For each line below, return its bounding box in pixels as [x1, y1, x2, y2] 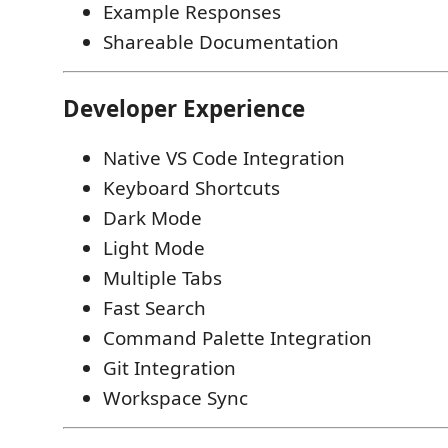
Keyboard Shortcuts [103, 175, 280, 202]
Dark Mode [103, 205, 202, 232]
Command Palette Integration [103, 325, 372, 352]
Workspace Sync [103, 385, 248, 412]
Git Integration [103, 355, 236, 382]
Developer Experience [63, 92, 305, 124]
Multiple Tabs [103, 265, 222, 292]
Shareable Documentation [103, 29, 339, 56]
